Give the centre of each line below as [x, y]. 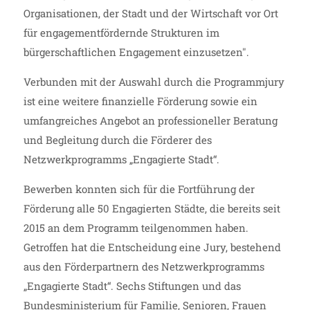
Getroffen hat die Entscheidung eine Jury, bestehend [152, 247]
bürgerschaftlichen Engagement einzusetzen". [136, 52]
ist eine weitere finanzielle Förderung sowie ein [140, 101]
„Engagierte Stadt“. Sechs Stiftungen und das [132, 286]
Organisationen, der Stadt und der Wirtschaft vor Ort [151, 13]
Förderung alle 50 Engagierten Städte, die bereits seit [152, 208]
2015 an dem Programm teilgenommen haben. [136, 228]
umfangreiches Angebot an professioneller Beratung [150, 120]
